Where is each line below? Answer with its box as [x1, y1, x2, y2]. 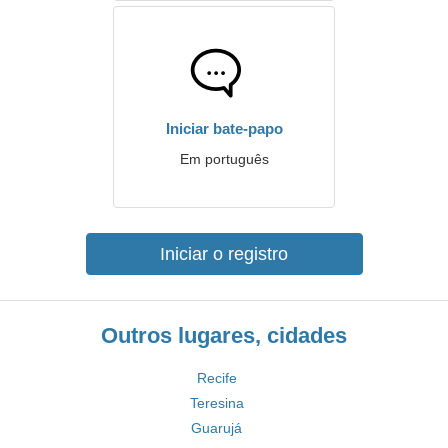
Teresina [189, 395, 244, 411]
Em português [179, 151, 269, 167]
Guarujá [191, 420, 242, 436]
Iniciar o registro [160, 244, 288, 264]
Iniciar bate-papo [165, 120, 283, 137]
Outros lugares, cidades [101, 323, 347, 348]
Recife [196, 370, 237, 386]
